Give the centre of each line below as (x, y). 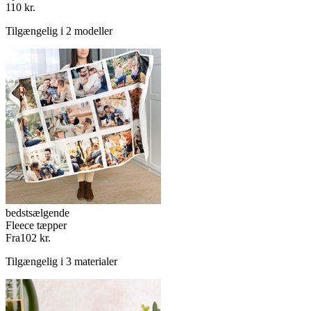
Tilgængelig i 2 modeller (59, 31)
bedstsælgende (37, 213)
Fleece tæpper (36, 225)
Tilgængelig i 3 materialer (61, 261)
